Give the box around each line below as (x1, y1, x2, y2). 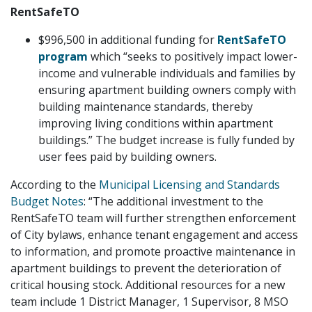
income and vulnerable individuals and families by (38, 65, 295, 81)
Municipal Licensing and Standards (99, 176, 280, 192)
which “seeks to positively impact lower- (91, 48, 297, 64)
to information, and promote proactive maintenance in (10, 243, 295, 259)
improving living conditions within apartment (38, 115, 273, 131)
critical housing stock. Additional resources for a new (10, 276, 285, 292)
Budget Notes (10, 193, 84, 209)
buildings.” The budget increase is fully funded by (38, 132, 295, 148)
